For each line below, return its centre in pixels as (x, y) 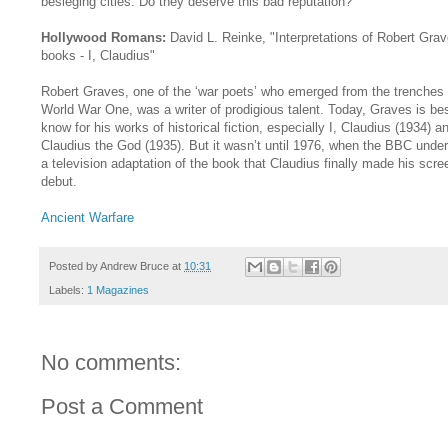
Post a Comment (122, 407)
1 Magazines (118, 290)
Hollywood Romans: (103, 37)
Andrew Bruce (134, 265)
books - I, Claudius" (98, 55)
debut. (59, 181)
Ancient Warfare (87, 217)
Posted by (74, 265)
